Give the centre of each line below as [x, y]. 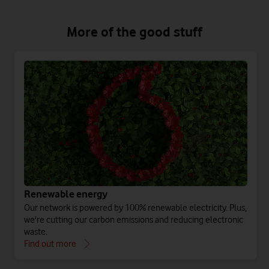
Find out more [50, 244]
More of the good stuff [134, 31]
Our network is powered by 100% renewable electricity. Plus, [135, 208]
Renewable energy [66, 194]
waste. [36, 232]
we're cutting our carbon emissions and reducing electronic [134, 220]
